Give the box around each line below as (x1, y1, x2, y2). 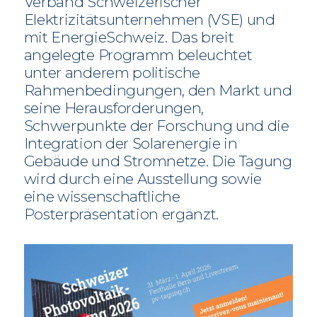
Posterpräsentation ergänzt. (23, 205, 219, 224)
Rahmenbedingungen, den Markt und (23, 81, 292, 100)
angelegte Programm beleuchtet (23, 46, 253, 64)
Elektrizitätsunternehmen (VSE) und (23, 11, 275, 29)
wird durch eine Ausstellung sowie (23, 170, 263, 188)
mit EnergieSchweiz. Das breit (23, 28, 234, 47)
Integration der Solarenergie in (23, 134, 238, 153)
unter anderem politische (23, 64, 201, 82)
